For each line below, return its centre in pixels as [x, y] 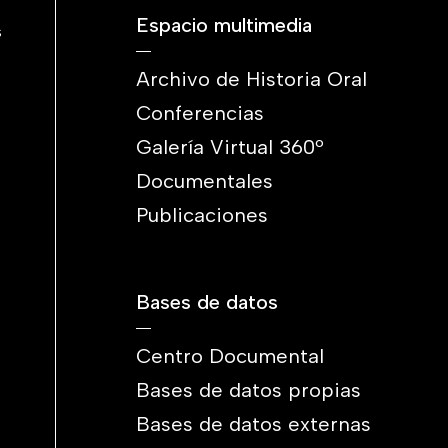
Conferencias [200, 113]
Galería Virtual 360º [230, 147]
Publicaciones [202, 215]
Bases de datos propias [248, 390]
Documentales [204, 181]
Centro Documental [230, 356]
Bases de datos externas [253, 424]
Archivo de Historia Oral [251, 79]
